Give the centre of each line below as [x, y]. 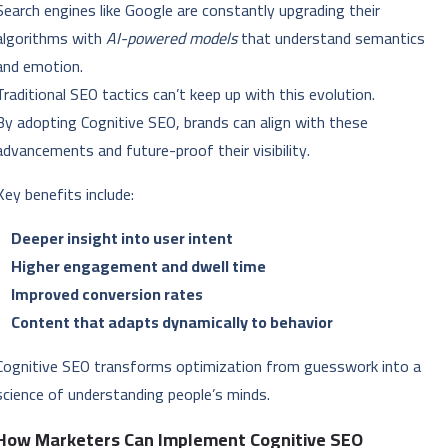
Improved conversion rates [107, 294]
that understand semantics [331, 38]
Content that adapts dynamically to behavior [172, 322]
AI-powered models [172, 38]
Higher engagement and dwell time [139, 266]
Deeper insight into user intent [122, 238]
